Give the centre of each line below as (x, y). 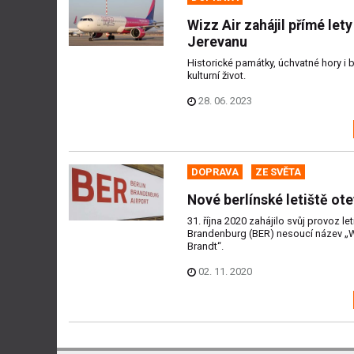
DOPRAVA (215, 171)
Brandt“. (205, 246)
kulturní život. (217, 76)
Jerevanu (217, 42)
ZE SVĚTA (278, 171)
